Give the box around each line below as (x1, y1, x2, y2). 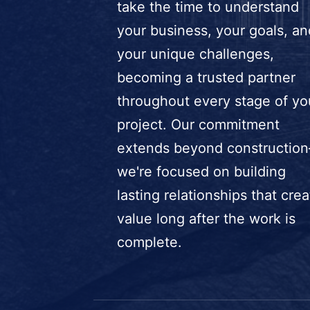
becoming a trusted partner (116, 69, 295, 86)
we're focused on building (116, 163, 286, 181)
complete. (116, 234, 182, 251)
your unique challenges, (116, 46, 274, 63)
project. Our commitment (116, 116, 280, 134)
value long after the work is (116, 210, 295, 228)
